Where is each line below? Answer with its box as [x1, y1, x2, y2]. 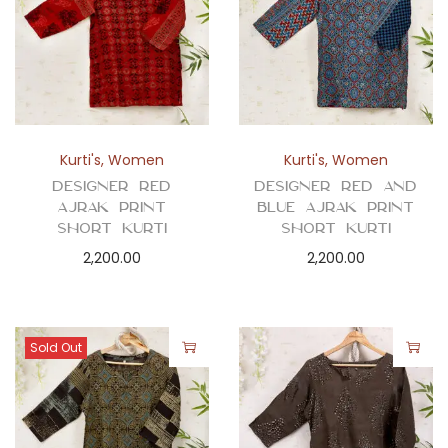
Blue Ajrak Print [257, 197, 415, 216]
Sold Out [30, 338, 82, 356]
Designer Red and [254, 176, 418, 195]
